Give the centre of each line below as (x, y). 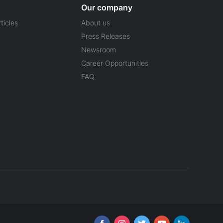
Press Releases (106, 36)
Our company (107, 7)
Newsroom (99, 49)
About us (96, 22)
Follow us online (166, 216)
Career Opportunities (115, 63)
